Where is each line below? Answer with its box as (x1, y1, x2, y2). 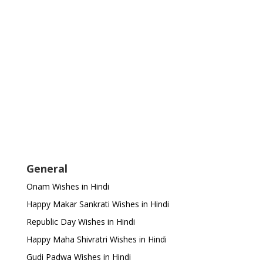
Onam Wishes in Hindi (26, 180, 109, 192)
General (26, 161, 68, 176)
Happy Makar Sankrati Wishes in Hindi (26, 198, 169, 210)
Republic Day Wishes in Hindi (26, 215, 135, 227)
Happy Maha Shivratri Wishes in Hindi (26, 233, 167, 245)
